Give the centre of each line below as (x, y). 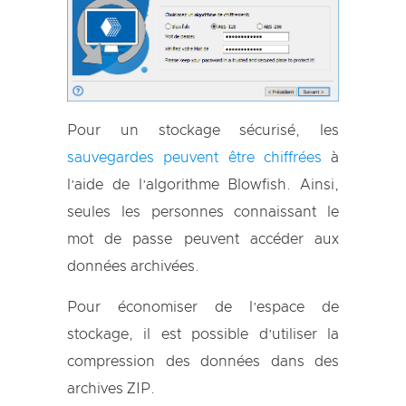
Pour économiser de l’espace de (203, 307)
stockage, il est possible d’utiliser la (203, 334)
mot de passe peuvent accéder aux (203, 239)
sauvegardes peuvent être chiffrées (194, 157)
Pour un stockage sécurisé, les (203, 130)
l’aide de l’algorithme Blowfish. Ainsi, (203, 184)
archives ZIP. (111, 388)
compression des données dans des (203, 361)
